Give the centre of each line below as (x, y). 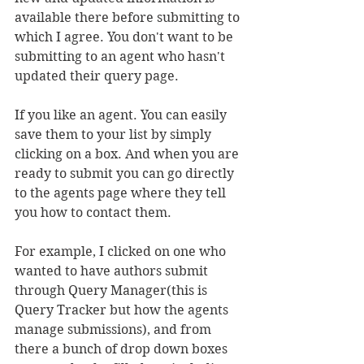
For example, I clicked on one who (122, 251)
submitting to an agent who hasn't (121, 56)
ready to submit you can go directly (126, 173)
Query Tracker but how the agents (123, 310)
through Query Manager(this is (113, 290)
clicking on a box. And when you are (128, 154)
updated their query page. (97, 76)
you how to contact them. (93, 212)
